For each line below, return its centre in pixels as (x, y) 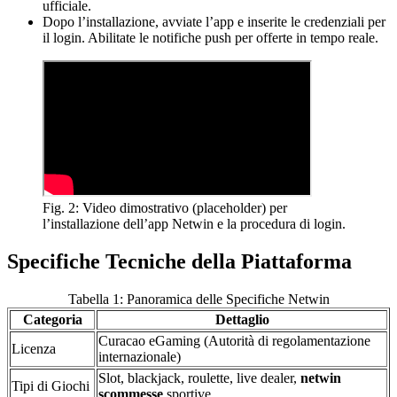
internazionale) (140, 357)
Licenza (34, 349)
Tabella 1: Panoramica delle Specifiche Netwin (198, 300)
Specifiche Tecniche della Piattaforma (179, 262)
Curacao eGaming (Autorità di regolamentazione (234, 341)
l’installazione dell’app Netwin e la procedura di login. (194, 224)
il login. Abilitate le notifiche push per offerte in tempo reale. (210, 38)
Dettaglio (242, 320)
